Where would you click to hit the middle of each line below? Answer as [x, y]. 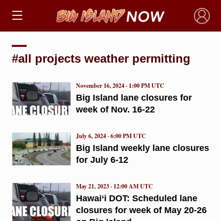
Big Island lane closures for [134, 97]
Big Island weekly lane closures [142, 148]
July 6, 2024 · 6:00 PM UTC [111, 136]
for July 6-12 [102, 160]
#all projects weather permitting [101, 58]
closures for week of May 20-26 [141, 210]
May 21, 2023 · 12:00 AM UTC [114, 186]
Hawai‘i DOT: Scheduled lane [136, 198]
